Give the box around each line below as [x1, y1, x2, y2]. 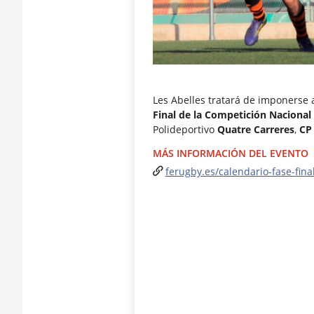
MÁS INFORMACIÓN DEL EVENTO [152, 146, 308, 161]
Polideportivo [152, 123, 217, 137]
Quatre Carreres [217, 123, 294, 137]
